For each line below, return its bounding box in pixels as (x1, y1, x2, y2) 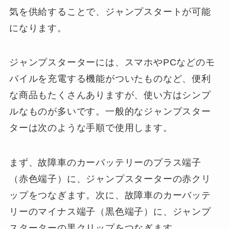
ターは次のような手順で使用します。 (9, 123, 173, 133)
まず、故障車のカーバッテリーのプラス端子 (9, 157, 202, 168)
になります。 (9, 22, 67, 33)
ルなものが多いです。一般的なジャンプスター (9, 106, 211, 117)
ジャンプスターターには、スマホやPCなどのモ (9, 57, 215, 68)
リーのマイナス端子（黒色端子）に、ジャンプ (9, 207, 211, 217)
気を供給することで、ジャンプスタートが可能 (9, 6, 211, 17)
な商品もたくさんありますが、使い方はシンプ (9, 90, 211, 101)
